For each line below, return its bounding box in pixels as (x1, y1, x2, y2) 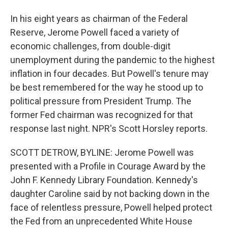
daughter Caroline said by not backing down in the (10, 188, 210, 199)
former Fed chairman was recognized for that (10, 109, 193, 120)
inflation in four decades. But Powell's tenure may (10, 68, 209, 79)
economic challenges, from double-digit (10, 41, 170, 51)
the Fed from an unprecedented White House (10, 216, 192, 226)
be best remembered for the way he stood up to (10, 82, 203, 93)
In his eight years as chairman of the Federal (10, 13, 188, 24)
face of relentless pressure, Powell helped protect (10, 202, 212, 213)
